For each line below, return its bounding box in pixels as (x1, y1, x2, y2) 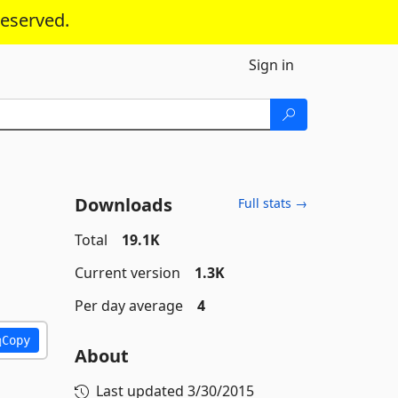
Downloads (74, 193, 172, 217)
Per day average (74, 296, 183, 315)
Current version (74, 263, 180, 283)
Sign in (249, 55, 294, 75)
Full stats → (238, 195, 307, 211)
